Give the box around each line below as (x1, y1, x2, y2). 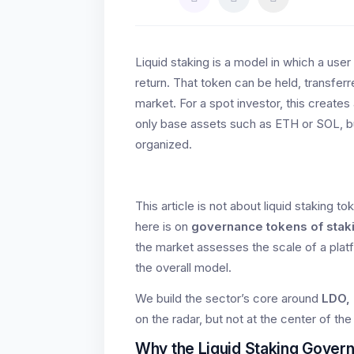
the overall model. (135, 260, 232, 275)
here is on (135, 219, 191, 234)
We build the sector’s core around (135, 291, 322, 306)
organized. (135, 137, 192, 152)
